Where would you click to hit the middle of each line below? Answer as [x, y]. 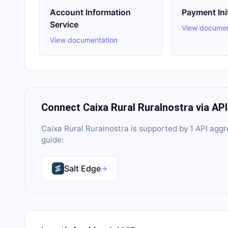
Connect [62, 107]
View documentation [84, 40]
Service [64, 24]
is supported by [159, 129]
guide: [52, 140]
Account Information [90, 12]
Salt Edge [82, 168]
